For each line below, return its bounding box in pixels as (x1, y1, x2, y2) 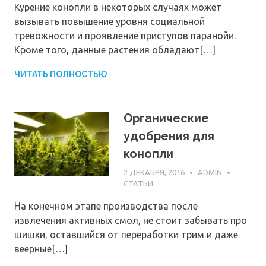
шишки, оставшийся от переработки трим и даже (14, 229, 238, 240)
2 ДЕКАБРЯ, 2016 (123, 167, 185, 176)
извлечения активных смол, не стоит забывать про (14, 214, 247, 226)
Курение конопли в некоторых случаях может (14, 2, 221, 13)
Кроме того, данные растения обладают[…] (14, 45, 216, 56)
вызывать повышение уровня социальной (14, 16, 205, 27)
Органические (123, 111, 209, 126)
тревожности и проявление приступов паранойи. (14, 30, 236, 42)
